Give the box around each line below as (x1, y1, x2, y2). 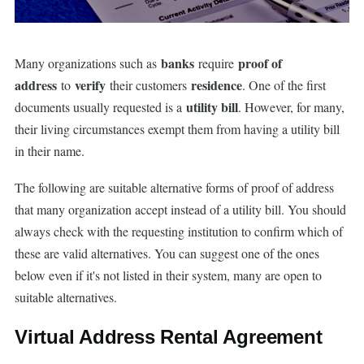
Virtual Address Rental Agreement (15, 326, 323, 349)
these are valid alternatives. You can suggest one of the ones (15, 245, 319, 262)
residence (191, 76, 242, 95)
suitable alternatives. (15, 288, 117, 306)
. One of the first (242, 76, 326, 94)
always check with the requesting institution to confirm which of (15, 223, 343, 240)
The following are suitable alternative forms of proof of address (15, 179, 334, 197)
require (194, 54, 238, 72)
